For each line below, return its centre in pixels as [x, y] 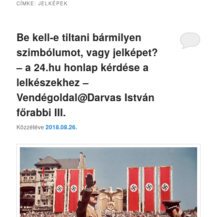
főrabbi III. [41, 112]
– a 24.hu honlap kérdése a [83, 67]
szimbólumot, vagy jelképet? [87, 52]
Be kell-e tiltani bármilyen [79, 37]
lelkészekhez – [53, 82]
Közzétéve [31, 127]
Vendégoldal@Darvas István [86, 97]
